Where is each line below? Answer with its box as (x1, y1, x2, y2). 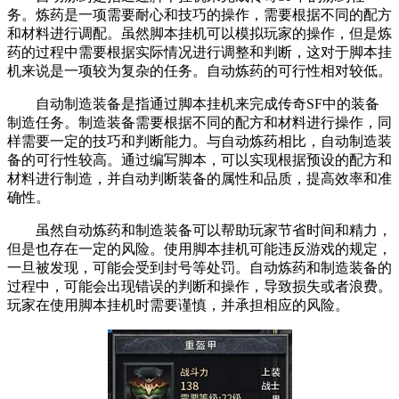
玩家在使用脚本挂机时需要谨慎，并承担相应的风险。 (7, 297, 349, 313)
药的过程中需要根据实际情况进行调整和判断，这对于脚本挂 (7, 45, 392, 61)
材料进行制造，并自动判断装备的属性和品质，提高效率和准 (7, 171, 392, 187)
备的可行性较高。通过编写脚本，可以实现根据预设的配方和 (7, 152, 392, 168)
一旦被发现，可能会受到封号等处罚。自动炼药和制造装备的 (7, 260, 392, 276)
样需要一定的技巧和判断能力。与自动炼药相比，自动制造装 (7, 134, 392, 150)
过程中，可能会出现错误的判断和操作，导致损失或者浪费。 (7, 279, 392, 295)
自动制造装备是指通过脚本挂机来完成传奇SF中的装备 (7, 96, 379, 112)
